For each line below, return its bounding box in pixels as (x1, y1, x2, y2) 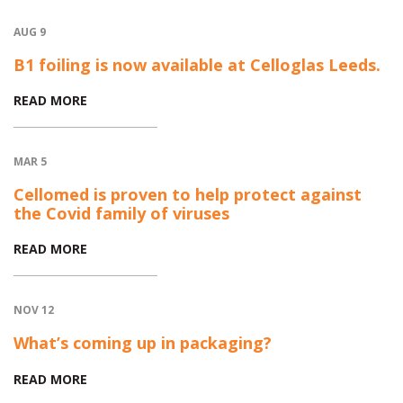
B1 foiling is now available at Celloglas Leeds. (13, 53, 381, 76)
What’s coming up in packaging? (13, 331, 272, 354)
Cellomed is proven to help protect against (13, 183, 362, 205)
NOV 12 (13, 302, 54, 318)
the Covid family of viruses (13, 201, 229, 224)
